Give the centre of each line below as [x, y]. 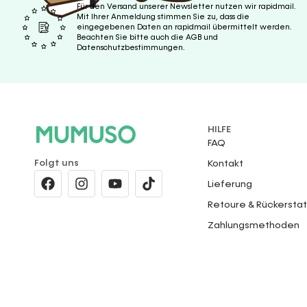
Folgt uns [57, 163]
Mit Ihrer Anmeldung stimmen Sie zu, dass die [163, 17]
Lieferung [230, 184]
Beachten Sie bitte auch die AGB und [147, 37]
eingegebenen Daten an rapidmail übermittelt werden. [184, 27]
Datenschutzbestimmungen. [131, 48]
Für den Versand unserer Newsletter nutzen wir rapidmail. [186, 7]
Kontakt [225, 163]
